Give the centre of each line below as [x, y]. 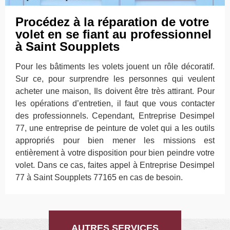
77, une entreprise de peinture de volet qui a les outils [115, 128]
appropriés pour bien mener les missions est [115, 140]
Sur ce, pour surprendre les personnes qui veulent [115, 79]
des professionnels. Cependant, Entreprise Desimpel [115, 116]
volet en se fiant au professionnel [113, 34]
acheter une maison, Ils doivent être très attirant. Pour [115, 91]
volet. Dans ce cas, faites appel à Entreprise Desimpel [115, 165]
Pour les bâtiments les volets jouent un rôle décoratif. [115, 66]
